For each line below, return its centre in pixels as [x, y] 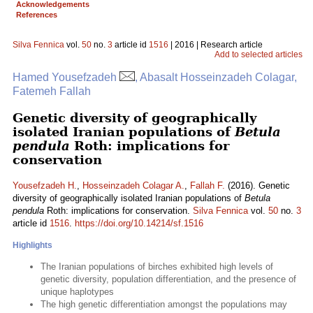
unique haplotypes [77, 292]
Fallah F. [208, 185]
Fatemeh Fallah [52, 91]
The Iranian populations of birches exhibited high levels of [157, 267]
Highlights [32, 245]
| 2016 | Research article [216, 45]
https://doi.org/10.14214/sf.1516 [139, 223]
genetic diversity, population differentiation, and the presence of [168, 279]
